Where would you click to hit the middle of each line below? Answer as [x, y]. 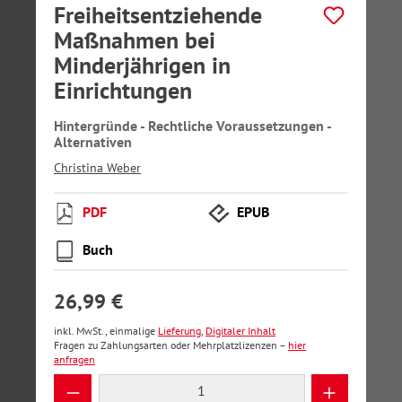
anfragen [74, 359]
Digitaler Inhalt [240, 331]
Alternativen [93, 142]
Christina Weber [97, 168]
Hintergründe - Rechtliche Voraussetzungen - [192, 126]
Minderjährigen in [142, 65]
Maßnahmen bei [135, 40]
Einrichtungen [123, 90]
